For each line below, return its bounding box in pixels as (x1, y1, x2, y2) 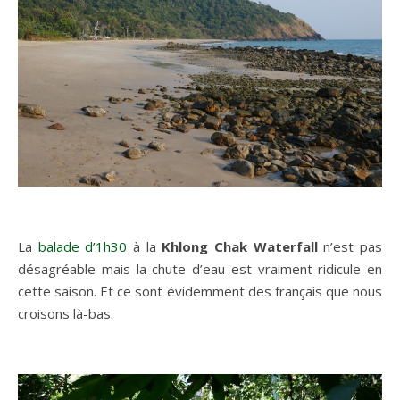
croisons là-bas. (18, 304, 113, 322)
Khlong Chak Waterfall (162, 237, 318, 255)
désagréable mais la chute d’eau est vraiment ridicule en (18, 259, 382, 278)
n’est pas (317, 237, 383, 255)
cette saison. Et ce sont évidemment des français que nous (18, 281, 382, 300)
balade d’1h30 (37, 237, 128, 255)
